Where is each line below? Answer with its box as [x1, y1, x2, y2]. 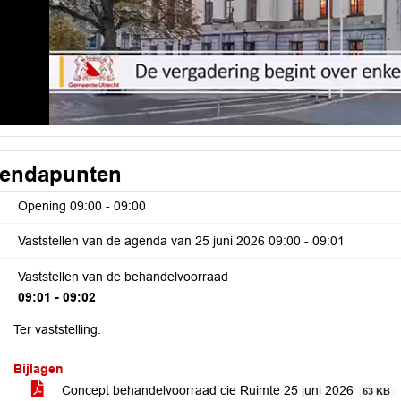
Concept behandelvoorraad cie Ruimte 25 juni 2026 [58, 383, 357, 397]
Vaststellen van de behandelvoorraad [18, 269, 228, 284]
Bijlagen [13, 362, 64, 376]
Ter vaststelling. [13, 322, 101, 337]
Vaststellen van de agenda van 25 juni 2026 [18, 234, 269, 248]
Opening [18, 199, 70, 213]
